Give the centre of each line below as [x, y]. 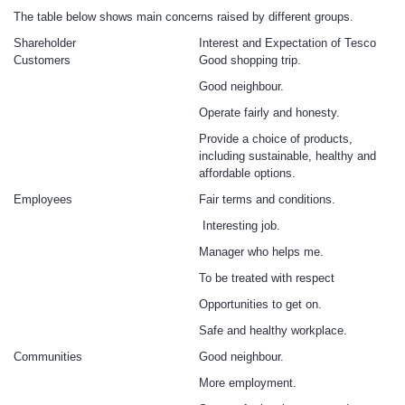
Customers [42, 60]
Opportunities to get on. [260, 304]
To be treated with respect [267, 278]
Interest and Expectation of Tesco [287, 43]
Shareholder [45, 43]
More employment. [248, 383]
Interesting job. [240, 226]
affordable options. [247, 173]
